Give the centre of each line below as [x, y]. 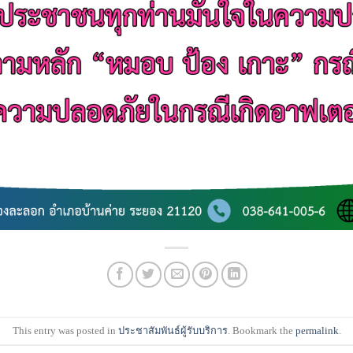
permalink [317, 331]
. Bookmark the [261, 331]
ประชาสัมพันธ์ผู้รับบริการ [173, 331]
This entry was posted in [65, 331]
